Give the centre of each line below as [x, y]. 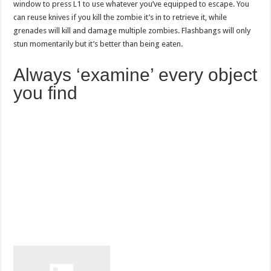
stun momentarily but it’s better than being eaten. [99, 44]
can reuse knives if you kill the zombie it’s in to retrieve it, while [120, 18]
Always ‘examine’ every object [135, 75]
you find [46, 93]
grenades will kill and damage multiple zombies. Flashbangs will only [132, 31]
